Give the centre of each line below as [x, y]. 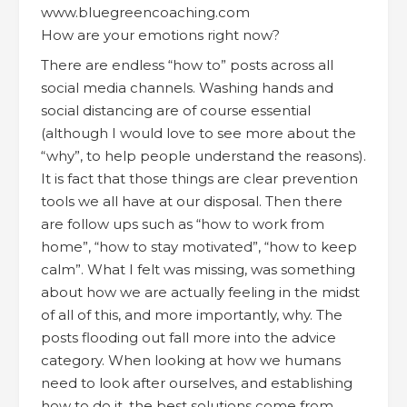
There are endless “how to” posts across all [187, 65]
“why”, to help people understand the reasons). [203, 155]
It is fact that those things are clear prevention [199, 178]
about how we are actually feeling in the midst [200, 292]
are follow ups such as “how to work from [183, 223]
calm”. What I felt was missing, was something [198, 269]
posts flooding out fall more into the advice [189, 337]
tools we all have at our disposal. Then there [192, 201]
